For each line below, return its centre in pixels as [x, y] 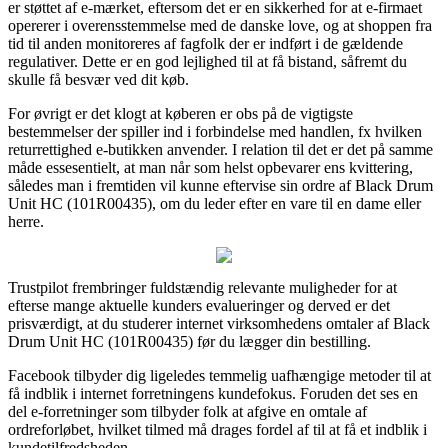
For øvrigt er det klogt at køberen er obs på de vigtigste [180, 113]
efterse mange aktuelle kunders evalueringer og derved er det [199, 305]
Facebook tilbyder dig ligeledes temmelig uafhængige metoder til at [219, 375]
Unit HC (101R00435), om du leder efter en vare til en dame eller [214, 203]
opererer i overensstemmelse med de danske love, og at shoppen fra [220, 25]
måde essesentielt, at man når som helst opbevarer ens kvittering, [210, 167]
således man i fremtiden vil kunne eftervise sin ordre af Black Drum [220, 185]
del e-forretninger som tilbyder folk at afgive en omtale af [187, 411]
